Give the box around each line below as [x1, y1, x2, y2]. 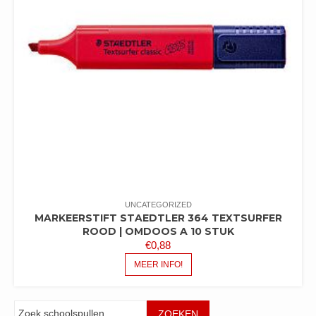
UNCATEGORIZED [124, 200, 192, 209]
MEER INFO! [133, 260, 183, 269]
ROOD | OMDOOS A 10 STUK [82, 225, 234, 238]
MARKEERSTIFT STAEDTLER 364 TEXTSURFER [34, 212, 282, 224]
